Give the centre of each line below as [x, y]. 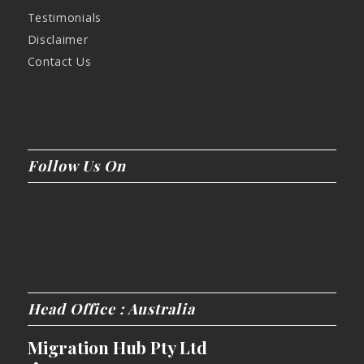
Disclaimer [58, 40]
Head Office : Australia [111, 308]
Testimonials [64, 18]
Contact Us [59, 62]
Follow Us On [76, 166]
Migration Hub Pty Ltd [117, 347]
